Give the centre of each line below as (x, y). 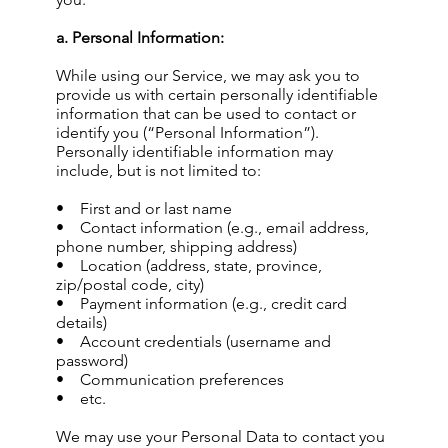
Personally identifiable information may (194, 151)
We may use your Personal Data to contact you (220, 436)
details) (81, 322)
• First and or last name (144, 208)
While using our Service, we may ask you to (208, 75)
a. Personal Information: (140, 37)
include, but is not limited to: (158, 170)
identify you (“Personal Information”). (187, 132)
